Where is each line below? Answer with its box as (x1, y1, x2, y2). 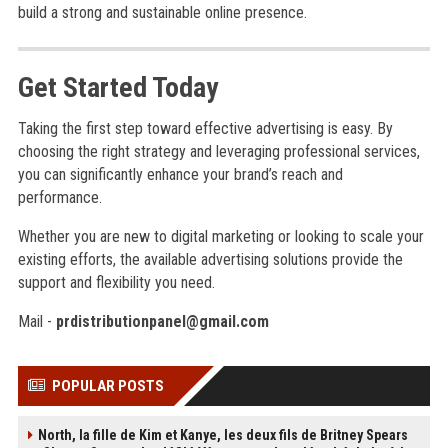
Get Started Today (17, 71, 218, 104)
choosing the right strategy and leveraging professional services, (17, 142, 420, 161)
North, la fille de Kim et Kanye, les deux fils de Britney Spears (37, 427, 408, 443)
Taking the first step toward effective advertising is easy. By (17, 119, 393, 138)
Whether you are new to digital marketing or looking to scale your (17, 227, 424, 246)
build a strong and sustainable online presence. (17, 3, 307, 22)
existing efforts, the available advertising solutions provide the (17, 250, 403, 269)
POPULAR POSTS (51, 377, 164, 395)
